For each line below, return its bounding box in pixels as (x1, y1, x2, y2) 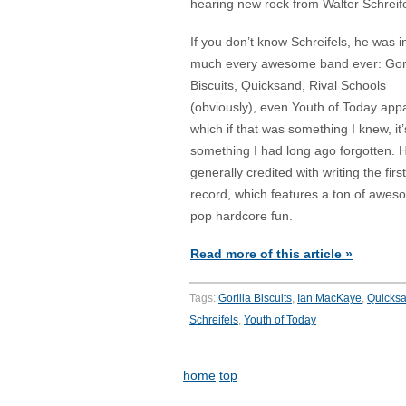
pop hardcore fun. (190, 209, 293, 223)
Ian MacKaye (297, 292, 362, 304)
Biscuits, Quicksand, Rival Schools (190, 79, 386, 92)
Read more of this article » (190, 247, 353, 261)
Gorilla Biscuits (218, 292, 292, 304)
